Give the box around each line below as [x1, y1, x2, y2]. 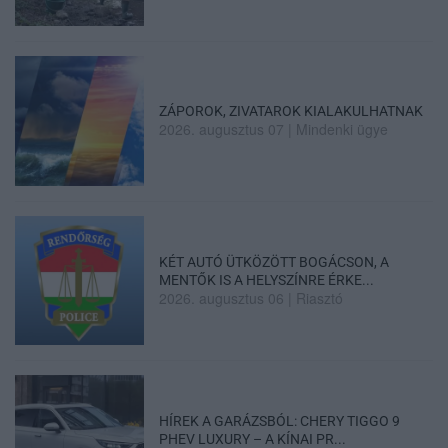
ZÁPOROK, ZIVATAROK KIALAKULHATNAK [159, 103, 424, 120]
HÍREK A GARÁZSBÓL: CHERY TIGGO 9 [159, 413, 401, 430]
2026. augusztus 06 [159, 287, 285, 308]
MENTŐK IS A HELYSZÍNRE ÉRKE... [159, 271, 375, 288]
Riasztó [296, 287, 344, 308]
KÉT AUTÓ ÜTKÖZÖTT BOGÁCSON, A [159, 253, 390, 270]
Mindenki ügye [296, 119, 389, 140]
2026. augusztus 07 [159, 119, 285, 140]
